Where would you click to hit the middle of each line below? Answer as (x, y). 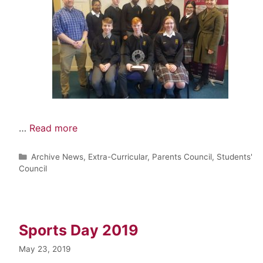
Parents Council (182, 156)
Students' (235, 156)
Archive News (58, 156)
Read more (53, 128)
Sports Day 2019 (79, 230)
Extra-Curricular (118, 156)
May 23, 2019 (45, 249)
